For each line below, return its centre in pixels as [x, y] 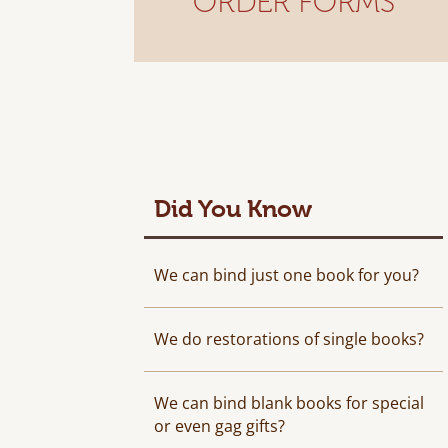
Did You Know [233, 209]
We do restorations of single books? [289, 339]
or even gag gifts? [220, 426]
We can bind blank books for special [289, 403]
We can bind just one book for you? [287, 275]
